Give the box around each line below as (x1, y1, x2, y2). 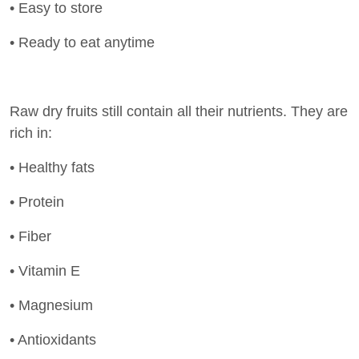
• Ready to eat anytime (10, 34, 155, 50)
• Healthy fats (10, 159, 95, 175)
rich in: (10, 124, 52, 141)
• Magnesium (10, 296, 93, 313)
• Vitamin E (10, 262, 80, 279)
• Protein (10, 193, 64, 210)
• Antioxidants (10, 331, 96, 348)
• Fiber (10, 228, 51, 244)
